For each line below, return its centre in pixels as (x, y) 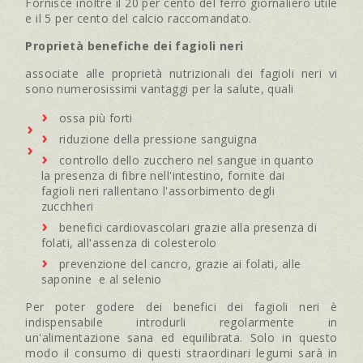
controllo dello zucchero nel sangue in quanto (186, 160)
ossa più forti (96, 118)
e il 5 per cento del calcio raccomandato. (139, 19)
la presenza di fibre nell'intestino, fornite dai (163, 176)
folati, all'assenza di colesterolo (129, 243)
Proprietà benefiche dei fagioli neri (135, 46)
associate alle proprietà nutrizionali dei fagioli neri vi (181, 74)
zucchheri (67, 207)
